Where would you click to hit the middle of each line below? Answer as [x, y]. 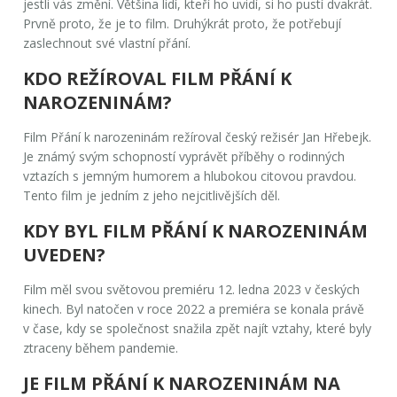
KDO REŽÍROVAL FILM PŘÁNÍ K [158, 78]
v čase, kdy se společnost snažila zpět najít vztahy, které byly [198, 328]
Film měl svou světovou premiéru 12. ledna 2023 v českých [192, 289]
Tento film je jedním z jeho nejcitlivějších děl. [152, 195]
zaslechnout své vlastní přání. [107, 43]
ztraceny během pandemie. [101, 347]
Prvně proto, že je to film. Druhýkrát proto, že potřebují [183, 23]
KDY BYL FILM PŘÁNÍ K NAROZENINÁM [196, 230]
